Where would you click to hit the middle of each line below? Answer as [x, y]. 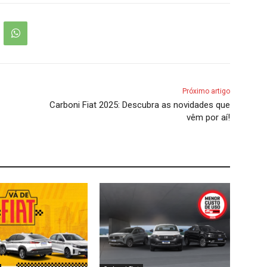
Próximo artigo [206, 91]
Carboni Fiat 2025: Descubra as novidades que [139, 105]
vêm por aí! [208, 117]
